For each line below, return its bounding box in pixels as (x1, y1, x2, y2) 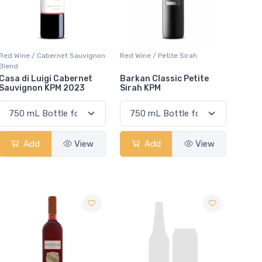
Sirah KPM (119, 82, 161, 93)
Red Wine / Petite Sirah (119, 51, 197, 60)
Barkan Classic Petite (119, 73, 209, 84)
